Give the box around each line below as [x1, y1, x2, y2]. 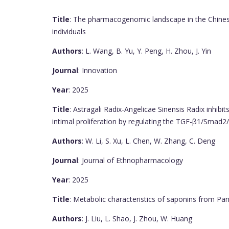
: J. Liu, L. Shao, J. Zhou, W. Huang [82, 213, 192, 223]
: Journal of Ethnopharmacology [78, 155, 183, 165]
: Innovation [78, 65, 117, 75]
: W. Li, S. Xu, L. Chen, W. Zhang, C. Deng [82, 135, 215, 146]
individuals [52, 26, 86, 36]
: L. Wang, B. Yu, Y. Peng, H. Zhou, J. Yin [82, 45, 211, 56]
